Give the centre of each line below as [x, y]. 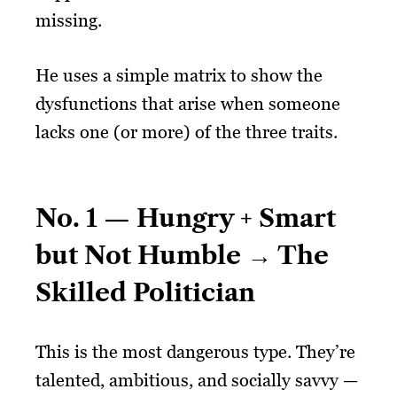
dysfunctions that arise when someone [188, 103]
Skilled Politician [145, 292]
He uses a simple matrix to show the [179, 75]
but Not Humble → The [182, 255]
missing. [69, 20]
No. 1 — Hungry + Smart [186, 218]
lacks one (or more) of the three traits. [187, 132]
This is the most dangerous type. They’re [195, 351]
